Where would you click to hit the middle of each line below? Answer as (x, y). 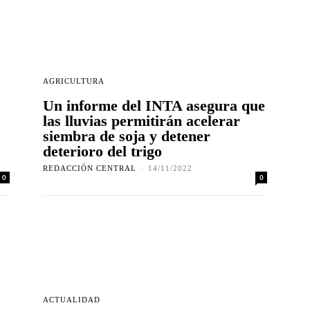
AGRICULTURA (74, 81)
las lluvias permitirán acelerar (142, 121)
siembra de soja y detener (127, 136)
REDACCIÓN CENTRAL (90, 168)
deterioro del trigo (102, 152)
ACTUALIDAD (72, 300)
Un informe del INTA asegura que (154, 106)
